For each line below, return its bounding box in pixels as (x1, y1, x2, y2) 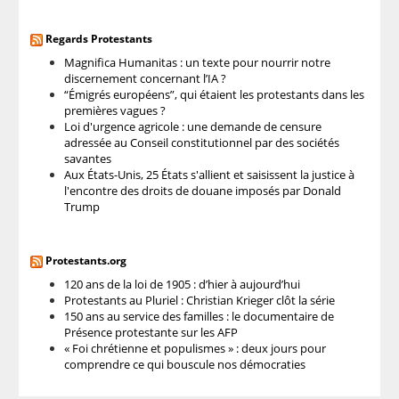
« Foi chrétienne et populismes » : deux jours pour (63, 339, 326, 356)
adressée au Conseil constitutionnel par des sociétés (63, 134, 339, 151)
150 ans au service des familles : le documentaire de (63, 307, 334, 324)
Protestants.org (45, 252, 126, 268)
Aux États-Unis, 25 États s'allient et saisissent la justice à (63, 166, 354, 183)
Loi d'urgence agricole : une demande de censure (63, 118, 322, 134)
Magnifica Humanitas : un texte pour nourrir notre (63, 53, 330, 70)
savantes (63, 150, 111, 167)
